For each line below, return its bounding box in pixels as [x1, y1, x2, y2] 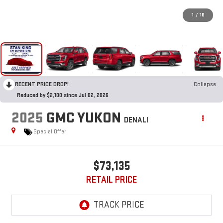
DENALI [123, 115, 148, 125]
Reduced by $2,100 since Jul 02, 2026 [17, 91, 109, 99]
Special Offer [33, 128, 66, 136]
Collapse [194, 80, 216, 88]
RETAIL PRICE [86, 174, 137, 185]
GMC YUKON [46, 109, 121, 127]
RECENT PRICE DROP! [15, 80, 69, 88]
